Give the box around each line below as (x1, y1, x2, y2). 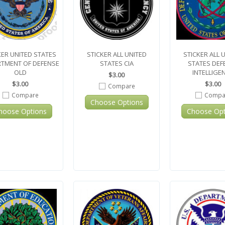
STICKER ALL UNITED (86, 50, 147, 59)
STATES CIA (99, 59, 134, 68)
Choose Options (90, 97, 143, 107)
